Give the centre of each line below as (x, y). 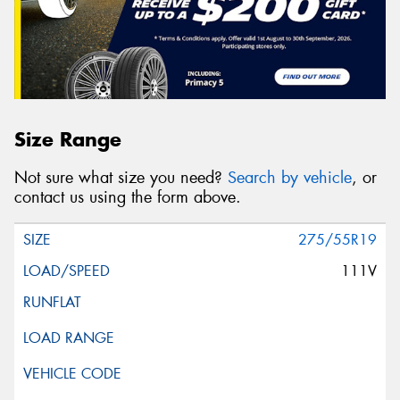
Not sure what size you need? (121, 177)
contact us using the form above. (128, 197)
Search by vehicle (290, 177)
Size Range (68, 140)
